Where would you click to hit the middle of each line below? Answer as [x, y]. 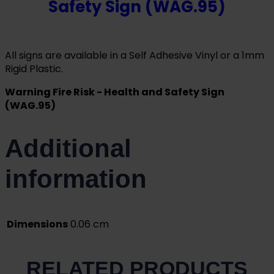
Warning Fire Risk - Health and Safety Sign [115, 92]
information [76, 179]
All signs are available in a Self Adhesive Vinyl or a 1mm [135, 55]
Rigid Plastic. [34, 68]
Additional [68, 149]
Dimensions [37, 224]
